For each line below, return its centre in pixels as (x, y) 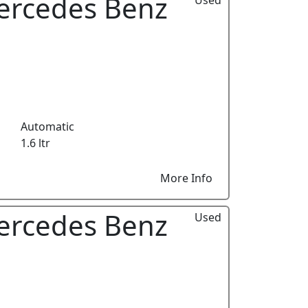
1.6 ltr (35, 143)
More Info (187, 178)
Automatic (47, 126)
